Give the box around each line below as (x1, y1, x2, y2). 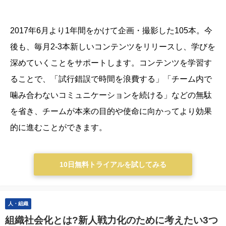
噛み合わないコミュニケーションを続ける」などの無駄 (10, 91, 212, 99)
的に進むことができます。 (10, 123, 107, 132)
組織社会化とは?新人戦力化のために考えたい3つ (5, 215, 218, 225)
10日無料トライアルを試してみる (60, 160, 166, 168)
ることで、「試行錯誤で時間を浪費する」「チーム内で (10, 75, 212, 83)
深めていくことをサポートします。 (10, 59, 139, 67)
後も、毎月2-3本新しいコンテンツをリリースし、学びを (10, 42, 215, 51)
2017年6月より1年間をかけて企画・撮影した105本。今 (10, 26, 212, 35)
